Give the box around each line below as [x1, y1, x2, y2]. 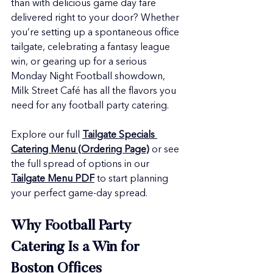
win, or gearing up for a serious [11, 57, 149, 67]
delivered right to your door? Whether [11, 13, 182, 23]
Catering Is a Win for [11, 240, 143, 255]
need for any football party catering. [11, 101, 169, 111]
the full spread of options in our [11, 160, 152, 169]
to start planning [94, 174, 171, 184]
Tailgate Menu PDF [11, 174, 94, 184]
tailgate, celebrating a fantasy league [11, 43, 172, 52]
